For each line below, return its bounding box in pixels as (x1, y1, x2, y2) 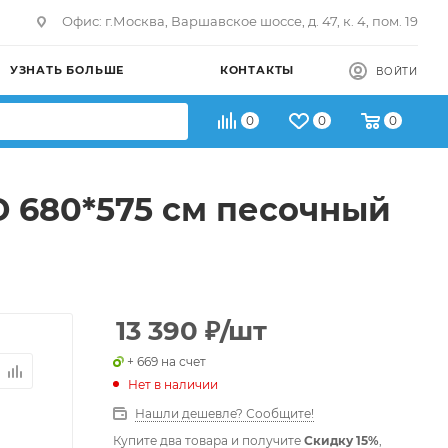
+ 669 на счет (127, 354, 206, 369)
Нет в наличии (128, 376, 218, 392)
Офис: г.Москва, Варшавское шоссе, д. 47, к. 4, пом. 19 (62, 13, 418, 29)
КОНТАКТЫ (219, 63, 295, 77)
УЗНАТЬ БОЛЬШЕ (9, 63, 125, 77)
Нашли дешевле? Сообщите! (135, 405, 314, 421)
